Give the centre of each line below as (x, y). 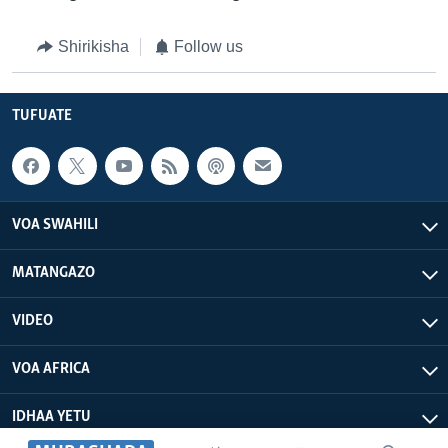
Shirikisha (93, 47)
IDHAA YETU (51, 417)
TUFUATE (42, 115)
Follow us (208, 47)
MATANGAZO (53, 273)
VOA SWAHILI (55, 225)
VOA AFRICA (51, 369)
